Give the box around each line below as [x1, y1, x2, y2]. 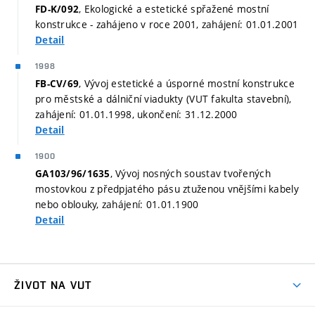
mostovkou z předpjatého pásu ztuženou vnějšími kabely [35, 182, 299, 196]
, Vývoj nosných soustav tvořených [110, 167, 271, 181]
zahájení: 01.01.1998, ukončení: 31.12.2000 [35, 108, 238, 122]
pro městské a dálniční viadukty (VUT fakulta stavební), [35, 92, 292, 106]
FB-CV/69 [35, 77, 79, 91]
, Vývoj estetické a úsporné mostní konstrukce [79, 77, 295, 91]
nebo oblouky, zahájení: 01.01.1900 [35, 198, 199, 212]
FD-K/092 [35, 3, 79, 16]
